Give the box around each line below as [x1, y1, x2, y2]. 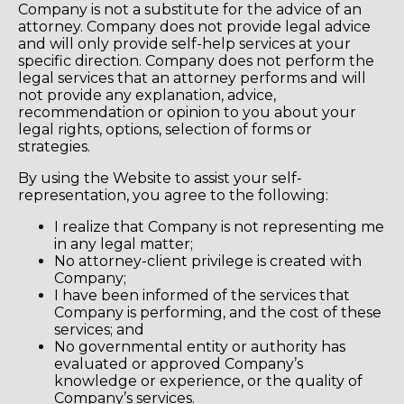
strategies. [18, 138, 90, 156]
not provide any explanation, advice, [18, 87, 276, 105]
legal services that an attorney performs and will [18, 69, 366, 87]
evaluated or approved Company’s [54, 355, 303, 373]
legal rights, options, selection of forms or [18, 121, 312, 139]
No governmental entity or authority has [54, 338, 345, 356]
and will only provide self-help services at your [18, 35, 351, 53]
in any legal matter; [54, 235, 193, 253]
